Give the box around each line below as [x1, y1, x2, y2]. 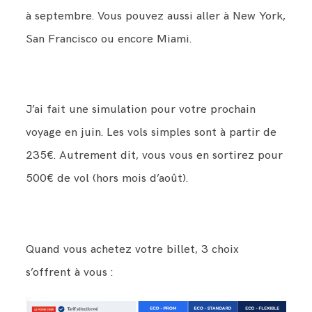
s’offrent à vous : [26, 265, 114, 280]
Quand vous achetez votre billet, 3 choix [26, 242, 240, 257]
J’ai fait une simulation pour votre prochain [26, 102, 256, 117]
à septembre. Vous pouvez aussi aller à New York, [26, 8, 286, 23]
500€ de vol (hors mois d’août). [26, 171, 189, 186]
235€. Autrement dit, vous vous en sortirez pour [26, 148, 283, 163]
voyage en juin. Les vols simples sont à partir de [26, 125, 277, 140]
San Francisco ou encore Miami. [26, 31, 192, 46]
